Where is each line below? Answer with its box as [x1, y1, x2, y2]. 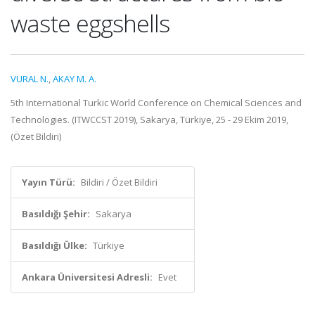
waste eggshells [11, 7, 169, 39]
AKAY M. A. [53, 72, 96, 85]
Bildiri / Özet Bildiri [81, 176, 157, 188]
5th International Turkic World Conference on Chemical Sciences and [11, 96, 302, 109]
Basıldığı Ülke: [22, 239, 87, 252]
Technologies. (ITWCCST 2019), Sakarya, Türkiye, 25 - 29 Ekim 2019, [11, 113, 288, 126]
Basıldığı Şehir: [22, 207, 90, 220]
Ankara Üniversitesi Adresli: [22, 271, 153, 283]
